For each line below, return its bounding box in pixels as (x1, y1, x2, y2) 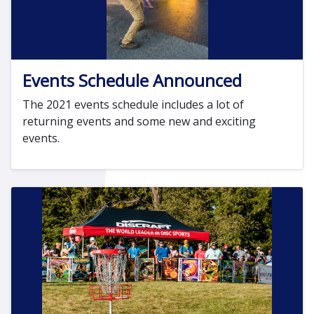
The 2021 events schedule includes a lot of (22, 97, 244, 113)
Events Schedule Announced (22, 69, 242, 93)
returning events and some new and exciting (22, 114, 256, 130)
